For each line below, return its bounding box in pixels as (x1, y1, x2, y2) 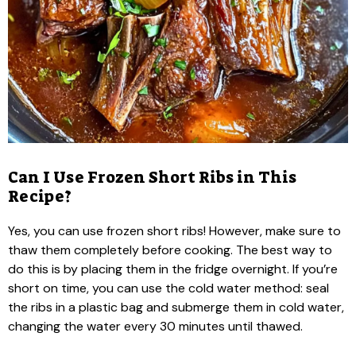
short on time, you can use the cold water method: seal (8, 279, 329, 296)
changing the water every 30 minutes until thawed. (8, 317, 303, 335)
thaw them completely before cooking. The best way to (8, 241, 332, 258)
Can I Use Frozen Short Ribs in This (8, 166, 296, 188)
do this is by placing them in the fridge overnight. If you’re (8, 260, 338, 277)
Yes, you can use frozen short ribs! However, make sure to (8, 222, 341, 239)
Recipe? (8, 185, 72, 207)
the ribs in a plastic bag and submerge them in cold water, (8, 298, 344, 315)
